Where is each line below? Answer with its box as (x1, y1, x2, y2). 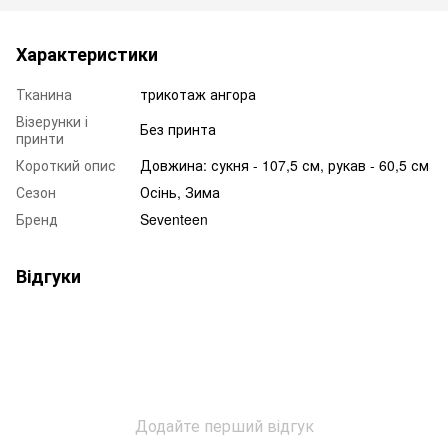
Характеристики (16, 40, 158, 67)
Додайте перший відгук (134, 413, 314, 437)
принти (16, 127, 64, 148)
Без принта (140, 118, 216, 139)
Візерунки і (16, 110, 88, 131)
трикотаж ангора (140, 83, 256, 104)
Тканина (16, 83, 72, 104)
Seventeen (140, 208, 208, 229)
